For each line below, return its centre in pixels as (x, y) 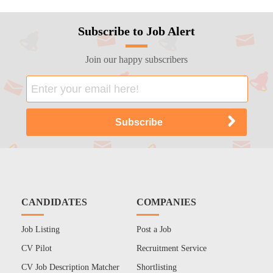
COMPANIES (167, 202)
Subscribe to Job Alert (136, 31)
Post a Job (154, 230)
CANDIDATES (54, 202)
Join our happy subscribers (136, 60)
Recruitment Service (172, 249)
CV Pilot (36, 249)
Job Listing (40, 230)
